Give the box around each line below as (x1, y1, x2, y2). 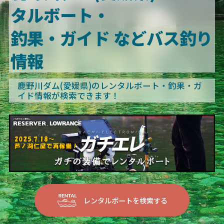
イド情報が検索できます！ (17, 89, 119, 102)
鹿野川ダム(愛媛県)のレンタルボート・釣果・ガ (17, 79, 202, 92)
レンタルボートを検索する (83, 194, 167, 205)
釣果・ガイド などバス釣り (10, 25, 213, 50)
